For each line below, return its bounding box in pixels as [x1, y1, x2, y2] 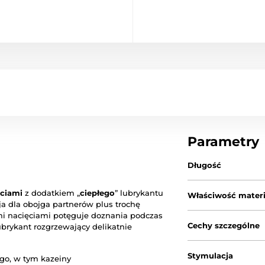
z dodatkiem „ [22, 188, 80, 198]
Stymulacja [188, 250, 234, 260]
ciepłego [80, 188, 115, 198]
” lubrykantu [115, 188, 163, 198]
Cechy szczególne [188, 220, 260, 230]
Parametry [188, 133, 260, 150]
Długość [188, 160, 222, 170]
